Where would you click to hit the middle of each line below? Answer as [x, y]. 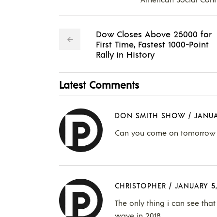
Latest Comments [99, 84]
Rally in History [125, 54]
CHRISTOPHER [140, 186]
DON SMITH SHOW [150, 115]
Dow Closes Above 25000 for [154, 33]
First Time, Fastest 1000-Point [152, 44]
